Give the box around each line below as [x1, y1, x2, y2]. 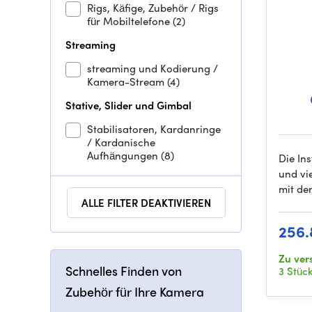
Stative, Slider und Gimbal [65, 97, 192, 113]
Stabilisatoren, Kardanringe [87, 121, 221, 136]
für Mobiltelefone [87, 13, 173, 29]
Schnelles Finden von [65, 262, 182, 279]
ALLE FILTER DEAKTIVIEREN [81, 195, 211, 210]
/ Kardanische [87, 134, 155, 150]
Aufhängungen [87, 148, 161, 163]
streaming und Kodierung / [87, 61, 218, 76]
